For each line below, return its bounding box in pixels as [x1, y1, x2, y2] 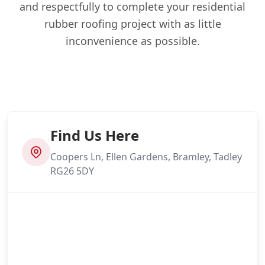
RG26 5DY [50, 164, 94, 177]
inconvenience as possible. [65, 33, 200, 48]
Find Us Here [50, 125, 139, 145]
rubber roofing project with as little [44, 16, 221, 31]
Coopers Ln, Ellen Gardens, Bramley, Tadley [50, 150, 242, 163]
